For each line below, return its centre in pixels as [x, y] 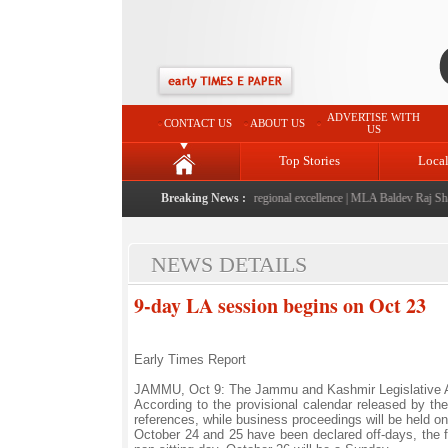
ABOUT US [277, 123]
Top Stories [309, 160]
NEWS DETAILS [229, 264]
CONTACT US [197, 123]
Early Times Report [190, 359]
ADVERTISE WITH [373, 117]
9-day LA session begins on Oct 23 [280, 305]
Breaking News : [203, 198]
